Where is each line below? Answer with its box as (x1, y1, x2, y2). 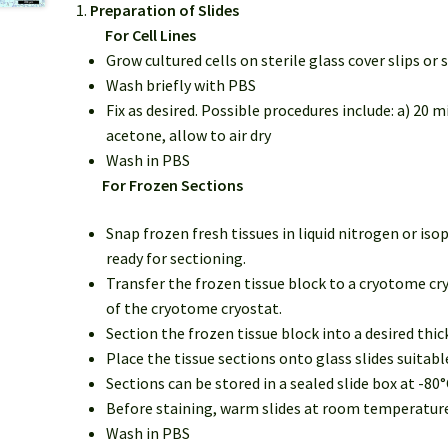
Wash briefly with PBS (105, 75, 256, 96)
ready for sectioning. (105, 247, 246, 268)
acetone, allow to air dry (105, 125, 271, 146)
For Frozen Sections (89, 175, 243, 196)
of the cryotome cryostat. (105, 297, 282, 318)
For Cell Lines (89, 25, 196, 46)
